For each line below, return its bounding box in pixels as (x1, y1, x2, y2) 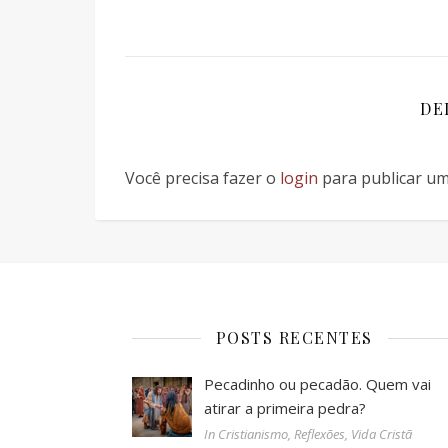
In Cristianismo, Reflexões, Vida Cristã (204, 425, 412, 443)
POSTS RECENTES (215, 327, 373, 348)
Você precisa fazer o (125, 167, 280, 189)
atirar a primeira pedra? (204, 398, 366, 418)
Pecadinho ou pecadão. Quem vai (204, 374, 431, 394)
